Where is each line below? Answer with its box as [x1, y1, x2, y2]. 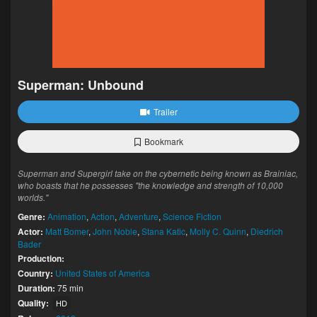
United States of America [55, 267, 150, 279]
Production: [18, 252, 64, 265]
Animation [47, 210, 86, 222]
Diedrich [250, 225, 283, 237]
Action [91, 210, 115, 222]
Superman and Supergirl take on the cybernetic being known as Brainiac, [18, 167, 298, 179]
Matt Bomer [45, 225, 88, 237]
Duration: [18, 282, 55, 294]
